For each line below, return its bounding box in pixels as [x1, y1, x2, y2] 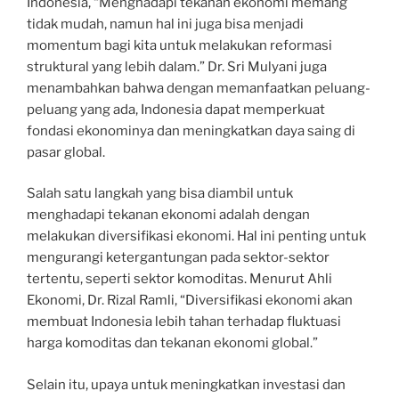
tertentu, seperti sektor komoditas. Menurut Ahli [27, 271, 332, 288]
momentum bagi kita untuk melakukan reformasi [27, 37, 332, 53]
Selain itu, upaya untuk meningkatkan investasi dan [27, 376, 346, 393]
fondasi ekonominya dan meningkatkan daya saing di [27, 122, 355, 139]
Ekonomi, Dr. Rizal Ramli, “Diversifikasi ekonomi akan [27, 292, 353, 309]
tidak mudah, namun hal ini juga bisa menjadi [27, 15, 304, 32]
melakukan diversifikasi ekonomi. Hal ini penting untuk [27, 228, 366, 245]
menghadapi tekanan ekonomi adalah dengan [27, 207, 310, 224]
